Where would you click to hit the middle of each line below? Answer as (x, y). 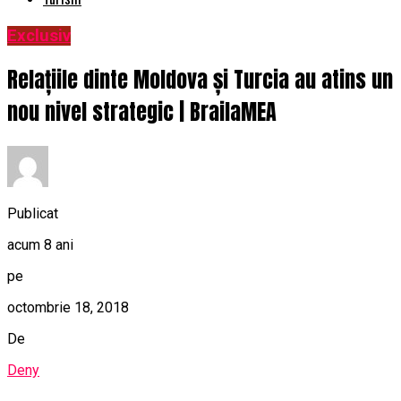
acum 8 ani (40, 244)
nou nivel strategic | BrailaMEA (142, 112)
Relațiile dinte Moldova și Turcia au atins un (200, 80)
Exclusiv (39, 36)
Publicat (33, 213)
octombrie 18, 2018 (68, 307)
